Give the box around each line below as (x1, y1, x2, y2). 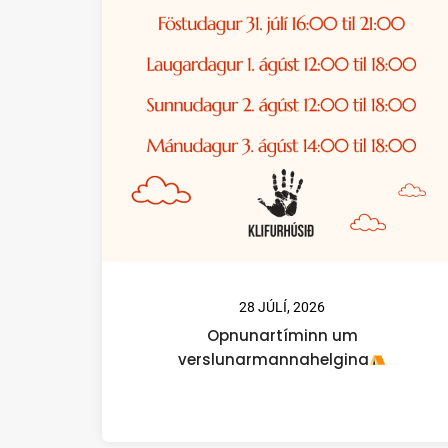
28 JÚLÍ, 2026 (239, 298, 325, 315)
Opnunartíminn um (206, 324, 358, 346)
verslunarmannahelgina (177, 348, 369, 370)
